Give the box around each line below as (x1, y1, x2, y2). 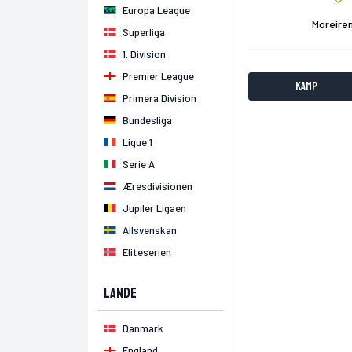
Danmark (123, 322, 163, 335)
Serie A (123, 158, 155, 170)
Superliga (123, 26, 165, 38)
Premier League (123, 70, 194, 82)
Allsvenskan (123, 224, 177, 236)
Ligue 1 (123, 136, 152, 148)
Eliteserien (123, 246, 171, 258)
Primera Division (123, 92, 196, 104)
